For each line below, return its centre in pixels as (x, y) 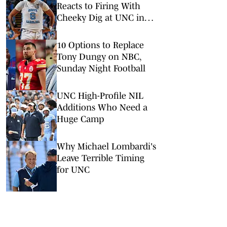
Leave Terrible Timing (101, 158)
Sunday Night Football (101, 68)
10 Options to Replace (100, 45)
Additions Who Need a (102, 107)
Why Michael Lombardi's (106, 146)
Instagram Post (86, 29)
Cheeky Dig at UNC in (101, 18)
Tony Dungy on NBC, (99, 57)
